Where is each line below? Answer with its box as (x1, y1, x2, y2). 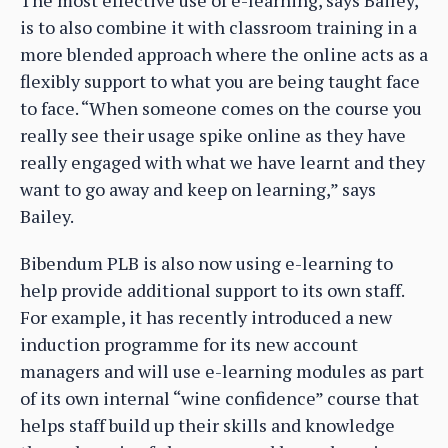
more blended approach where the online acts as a (20, 42, 428, 67)
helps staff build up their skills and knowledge (20, 413, 395, 438)
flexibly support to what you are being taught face (20, 69, 420, 94)
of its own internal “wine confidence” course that (20, 386, 419, 411)
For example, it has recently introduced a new (20, 305, 392, 330)
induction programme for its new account (20, 332, 358, 357)
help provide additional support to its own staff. (20, 278, 404, 303)
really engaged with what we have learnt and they (20, 150, 425, 175)
